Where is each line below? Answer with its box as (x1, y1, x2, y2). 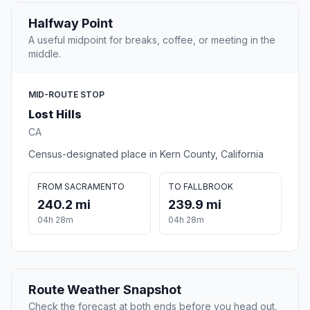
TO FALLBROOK (168, 181, 233, 192)
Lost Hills (28, 107, 82, 122)
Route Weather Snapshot (28, 282, 181, 298)
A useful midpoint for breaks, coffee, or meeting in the (28, 34, 275, 46)
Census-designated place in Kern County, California (28, 148, 264, 161)
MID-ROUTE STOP (28, 89, 104, 100)
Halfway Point (28, 16, 113, 31)
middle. (28, 48, 61, 60)
